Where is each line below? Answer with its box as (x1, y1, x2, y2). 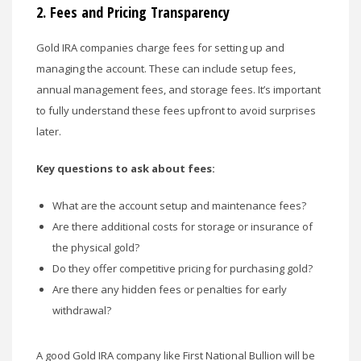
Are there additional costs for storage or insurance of (52, 218, 313, 234)
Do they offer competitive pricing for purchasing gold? (52, 260, 313, 276)
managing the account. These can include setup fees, (36, 60, 296, 76)
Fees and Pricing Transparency (50, 2, 230, 22)
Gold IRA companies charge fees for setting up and (36, 39, 284, 55)
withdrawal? (52, 302, 111, 317)
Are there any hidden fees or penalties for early (52, 281, 287, 297)
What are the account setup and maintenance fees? (52, 197, 306, 213)
